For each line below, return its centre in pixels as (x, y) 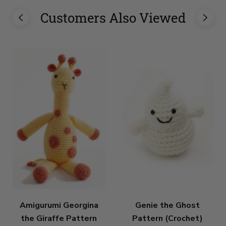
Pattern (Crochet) (167, 218)
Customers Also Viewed (113, 18)
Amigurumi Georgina (59, 205)
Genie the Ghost (167, 205)
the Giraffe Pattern (59, 218)
